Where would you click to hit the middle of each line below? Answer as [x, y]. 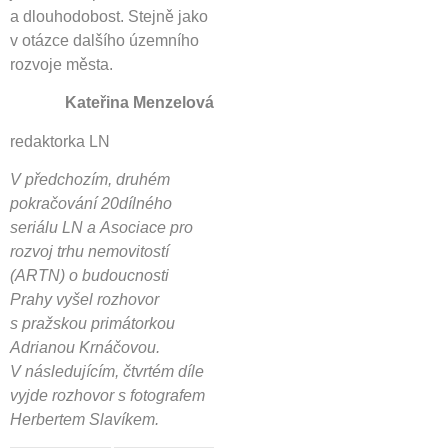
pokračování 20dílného [91, 204]
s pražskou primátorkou [92, 324]
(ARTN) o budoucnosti [89, 276]
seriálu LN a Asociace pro [101, 228]
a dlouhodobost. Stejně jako [109, 16]
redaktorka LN [60, 141]
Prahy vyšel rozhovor [84, 300]
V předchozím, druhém [90, 180]
